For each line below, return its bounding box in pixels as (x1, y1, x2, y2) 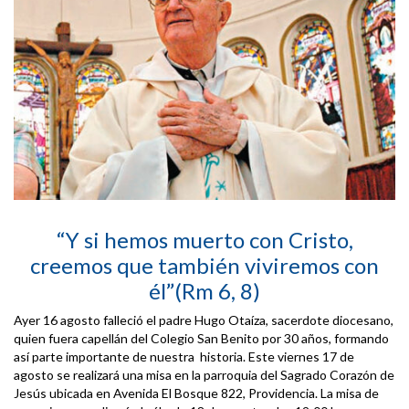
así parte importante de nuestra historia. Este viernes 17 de (14, 348, 354, 364)
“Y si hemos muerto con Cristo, (56, 225, 353, 253)
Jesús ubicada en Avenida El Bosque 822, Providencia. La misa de (14, 384, 379, 401)
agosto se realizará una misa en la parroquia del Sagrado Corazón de (14, 366, 394, 383)
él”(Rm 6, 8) (149, 277, 260, 304)
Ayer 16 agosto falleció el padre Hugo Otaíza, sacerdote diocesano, (14, 311, 393, 328)
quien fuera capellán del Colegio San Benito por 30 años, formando (14, 330, 389, 346)
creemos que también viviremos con (30, 251, 379, 278)
